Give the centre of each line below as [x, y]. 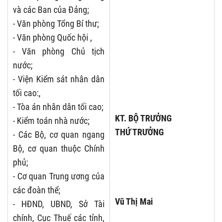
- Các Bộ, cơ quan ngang [59, 134]
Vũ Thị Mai [134, 201]
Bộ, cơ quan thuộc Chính [59, 148]
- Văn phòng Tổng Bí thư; [56, 23]
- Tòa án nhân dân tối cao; [58, 107]
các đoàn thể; [37, 190]
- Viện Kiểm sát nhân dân [59, 79]
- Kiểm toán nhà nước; [51, 120]
